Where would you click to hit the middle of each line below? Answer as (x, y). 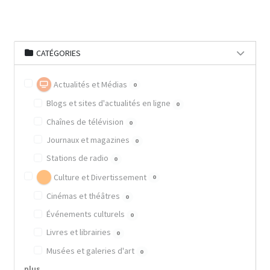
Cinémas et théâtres (84, 196)
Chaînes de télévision (86, 121)
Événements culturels (86, 214)
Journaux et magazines (89, 140)
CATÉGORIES (58, 53)
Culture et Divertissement (100, 177)
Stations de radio (78, 158)
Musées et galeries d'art (91, 250)
